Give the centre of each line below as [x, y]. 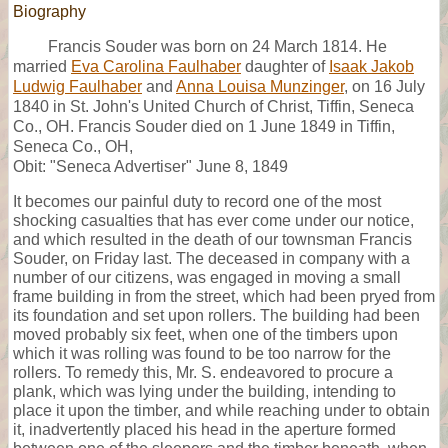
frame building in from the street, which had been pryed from [224, 296]
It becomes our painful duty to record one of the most [197, 201]
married [42, 66]
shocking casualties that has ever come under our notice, [213, 220]
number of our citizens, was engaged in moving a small [207, 277]
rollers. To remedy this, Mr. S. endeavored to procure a [203, 372]
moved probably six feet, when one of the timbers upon [205, 334]
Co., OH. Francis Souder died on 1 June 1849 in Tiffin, [204, 126]
